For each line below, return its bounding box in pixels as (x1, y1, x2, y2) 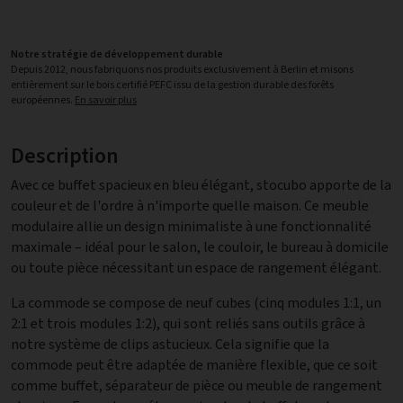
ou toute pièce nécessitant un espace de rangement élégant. (11, 258, 381, 278)
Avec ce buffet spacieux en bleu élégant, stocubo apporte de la (11, 175, 391, 195)
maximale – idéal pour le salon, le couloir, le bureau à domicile (11, 237, 389, 257)
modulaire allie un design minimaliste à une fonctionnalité (11, 217, 372, 237)
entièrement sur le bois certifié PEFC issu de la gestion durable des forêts (11, 77, 334, 92)
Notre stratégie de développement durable (11, 47, 223, 61)
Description (11, 141, 119, 170)
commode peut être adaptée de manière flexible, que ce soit (11, 355, 378, 375)
